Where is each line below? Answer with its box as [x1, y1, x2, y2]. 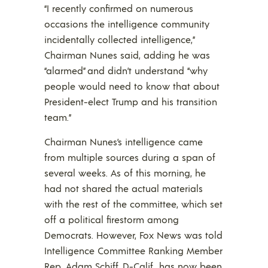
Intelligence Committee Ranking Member [44, 244, 223, 257]
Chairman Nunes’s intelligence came [44, 135, 203, 148]
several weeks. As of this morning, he [44, 166, 206, 179]
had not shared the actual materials [44, 182, 203, 195]
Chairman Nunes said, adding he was [44, 48, 210, 62]
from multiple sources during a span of [44, 151, 215, 164]
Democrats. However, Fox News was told [44, 229, 223, 242]
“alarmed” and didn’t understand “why [44, 64, 208, 77]
